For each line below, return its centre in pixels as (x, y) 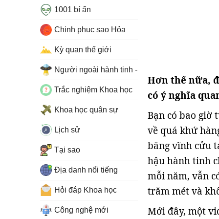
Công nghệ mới (81, 210)
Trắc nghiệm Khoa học (93, 90)
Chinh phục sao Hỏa (90, 30)
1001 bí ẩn (73, 10)
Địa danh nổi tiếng (86, 170)
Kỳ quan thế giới (83, 50)
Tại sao (67, 150)
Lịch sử (67, 130)
